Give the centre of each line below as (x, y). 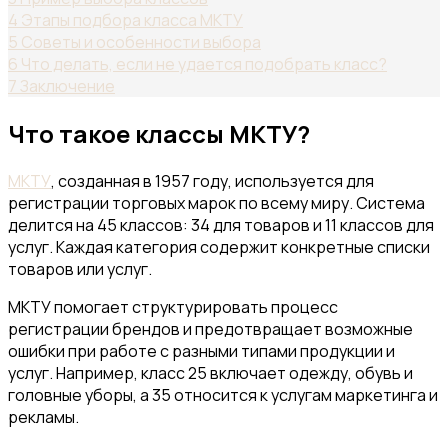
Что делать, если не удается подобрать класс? (204, 63)
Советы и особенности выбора (141, 41)
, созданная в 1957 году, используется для (212, 180)
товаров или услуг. (80, 268)
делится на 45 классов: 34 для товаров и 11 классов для (221, 224)
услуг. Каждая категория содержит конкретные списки (219, 246)
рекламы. (43, 416)
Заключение (67, 85)
